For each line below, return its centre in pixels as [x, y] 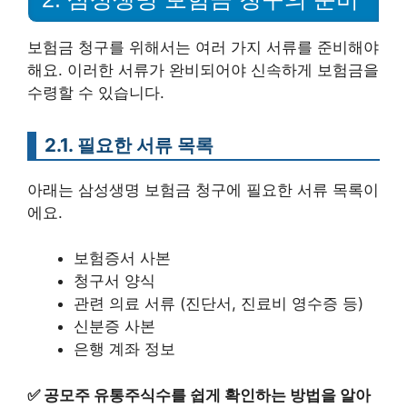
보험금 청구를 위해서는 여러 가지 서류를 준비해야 [203, 47]
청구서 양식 [114, 281]
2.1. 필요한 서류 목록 [129, 144]
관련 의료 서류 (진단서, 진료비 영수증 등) [218, 303]
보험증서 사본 [122, 258]
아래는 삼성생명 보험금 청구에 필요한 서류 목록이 [203, 189]
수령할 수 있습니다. [96, 92]
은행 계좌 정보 [124, 349]
